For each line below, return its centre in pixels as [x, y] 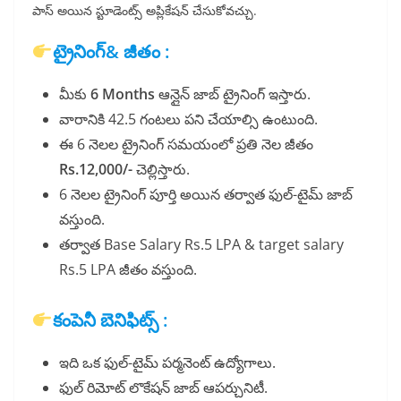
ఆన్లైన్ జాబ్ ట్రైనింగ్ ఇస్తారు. [235, 94]
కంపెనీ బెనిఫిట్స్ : [110, 320]
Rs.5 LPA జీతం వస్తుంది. [128, 270]
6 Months [124, 94]
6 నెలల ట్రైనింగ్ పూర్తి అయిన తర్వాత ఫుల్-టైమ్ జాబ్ [206, 195]
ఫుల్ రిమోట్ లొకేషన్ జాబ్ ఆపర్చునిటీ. [163, 388]
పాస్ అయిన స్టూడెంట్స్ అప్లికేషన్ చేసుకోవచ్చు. [145, 11]
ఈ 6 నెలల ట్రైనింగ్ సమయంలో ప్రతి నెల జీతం [186, 145]
